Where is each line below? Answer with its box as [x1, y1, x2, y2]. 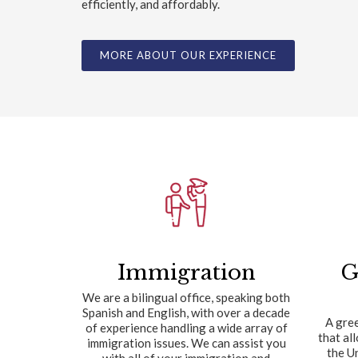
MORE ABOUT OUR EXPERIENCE [100, 49, 276, 62]
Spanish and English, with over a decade [82, 305, 291, 320]
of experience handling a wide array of [85, 320, 288, 336]
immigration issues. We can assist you [86, 336, 286, 351]
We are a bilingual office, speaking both [82, 290, 291, 305]
